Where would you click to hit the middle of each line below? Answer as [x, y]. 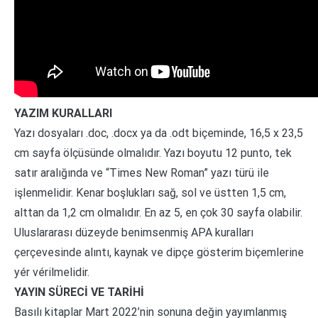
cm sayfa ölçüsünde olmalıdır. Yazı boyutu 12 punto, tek [153, 153]
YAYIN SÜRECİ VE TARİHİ [79, 292]
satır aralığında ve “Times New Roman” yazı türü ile [142, 172]
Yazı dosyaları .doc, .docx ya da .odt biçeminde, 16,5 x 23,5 [159, 133]
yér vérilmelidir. [52, 272]
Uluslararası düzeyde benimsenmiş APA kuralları [134, 232]
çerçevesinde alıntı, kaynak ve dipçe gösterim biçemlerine [159, 252]
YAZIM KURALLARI [63, 113]
